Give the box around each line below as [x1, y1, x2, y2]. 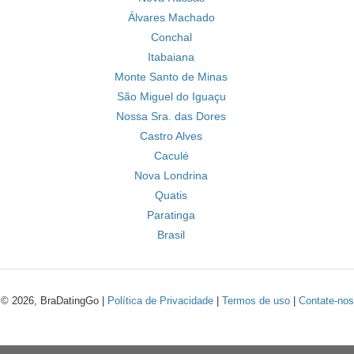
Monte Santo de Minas [115, 70, 228, 83]
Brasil [157, 228, 185, 241]
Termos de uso [221, 295, 290, 307]
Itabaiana [148, 51, 194, 63]
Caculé [153, 149, 189, 162]
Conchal [150, 31, 192, 43]
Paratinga [147, 209, 195, 221]
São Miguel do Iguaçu [116, 90, 226, 103]
